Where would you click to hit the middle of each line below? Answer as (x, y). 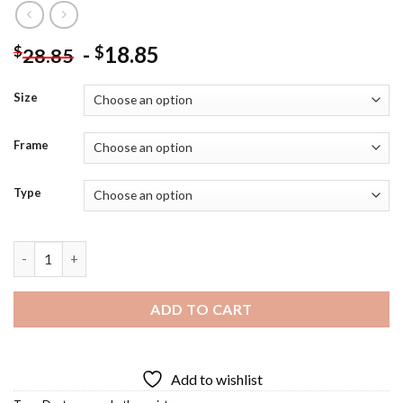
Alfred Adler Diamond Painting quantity (136, 250)
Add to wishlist (216, 379)
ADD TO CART (201, 309)
